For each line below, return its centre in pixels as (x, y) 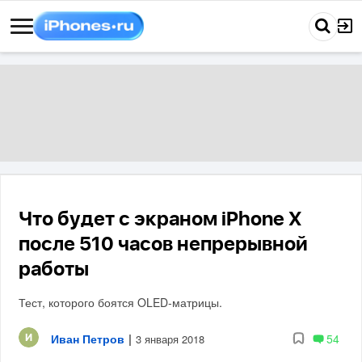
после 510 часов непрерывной (164, 245)
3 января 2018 (170, 339)
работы (54, 270)
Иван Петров (88, 338)
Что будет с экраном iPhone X (160, 220)
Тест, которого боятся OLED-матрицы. (121, 302)
